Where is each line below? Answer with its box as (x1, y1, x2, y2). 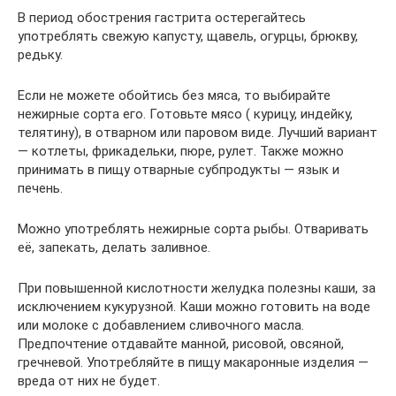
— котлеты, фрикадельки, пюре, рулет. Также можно (18, 142, 344, 159)
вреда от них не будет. (18, 372, 160, 389)
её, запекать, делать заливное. (18, 239, 210, 255)
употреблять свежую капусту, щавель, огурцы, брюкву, (18, 27, 358, 44)
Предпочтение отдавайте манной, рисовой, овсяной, (18, 335, 344, 352)
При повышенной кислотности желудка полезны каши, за (18, 279, 376, 296)
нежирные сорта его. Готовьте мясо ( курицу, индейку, (18, 105, 353, 122)
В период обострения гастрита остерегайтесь (18, 9, 306, 26)
